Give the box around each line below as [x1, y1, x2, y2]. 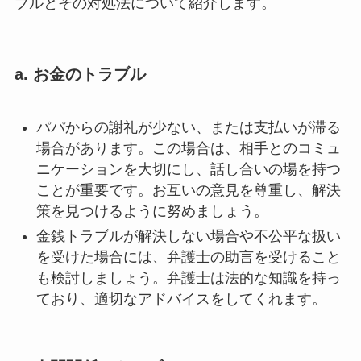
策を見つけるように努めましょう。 [35, 203, 268, 220]
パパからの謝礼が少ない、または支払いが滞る [35, 119, 341, 136]
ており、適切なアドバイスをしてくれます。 [35, 290, 326, 307]
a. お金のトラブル [14, 64, 146, 83]
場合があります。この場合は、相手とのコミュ [35, 140, 341, 157]
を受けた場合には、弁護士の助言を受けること [35, 248, 341, 265]
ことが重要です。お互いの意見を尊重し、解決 [35, 182, 341, 199]
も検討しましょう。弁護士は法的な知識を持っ [35, 269, 341, 286]
